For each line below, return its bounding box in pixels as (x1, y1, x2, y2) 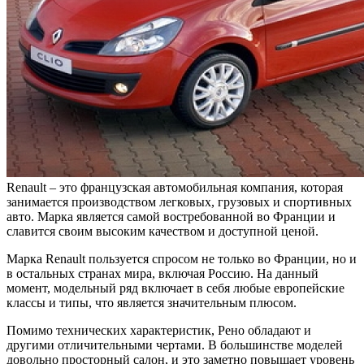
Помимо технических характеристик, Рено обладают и (6, 323, 311, 338)
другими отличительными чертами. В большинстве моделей (6, 338, 343, 353)
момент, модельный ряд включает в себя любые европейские (6, 281, 344, 296)
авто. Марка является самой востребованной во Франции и (6, 210, 336, 224)
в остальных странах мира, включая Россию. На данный (6, 266, 318, 281)
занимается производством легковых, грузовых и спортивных (6, 195, 352, 210)
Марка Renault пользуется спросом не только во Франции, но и (6, 252, 357, 266)
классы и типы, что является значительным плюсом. (6, 296, 297, 310)
